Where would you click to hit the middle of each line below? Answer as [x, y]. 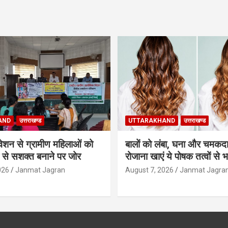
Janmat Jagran [40, 170]
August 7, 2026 [149, 170]
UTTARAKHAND [152, 120]
